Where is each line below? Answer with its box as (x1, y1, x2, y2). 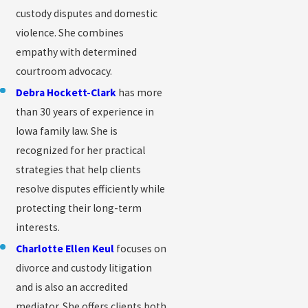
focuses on (114, 241, 167, 255)
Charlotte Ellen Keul (16, 241, 115, 255)
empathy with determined (16, 45, 137, 58)
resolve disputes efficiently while (16, 181, 166, 195)
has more (116, 85, 163, 99)
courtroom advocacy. (16, 64, 113, 78)
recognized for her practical (16, 143, 146, 157)
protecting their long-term (16, 201, 142, 214)
